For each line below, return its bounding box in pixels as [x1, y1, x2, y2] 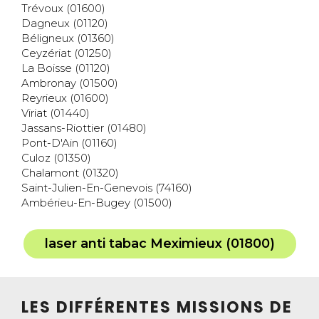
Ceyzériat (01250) [21, 46, 112, 61]
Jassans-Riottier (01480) [21, 121, 147, 135]
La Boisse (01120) [21, 61, 110, 75]
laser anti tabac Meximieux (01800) [44, 235, 275, 251]
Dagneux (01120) [21, 16, 108, 31]
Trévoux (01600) [21, 1, 105, 16]
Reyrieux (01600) [21, 91, 109, 105]
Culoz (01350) [21, 151, 91, 165]
